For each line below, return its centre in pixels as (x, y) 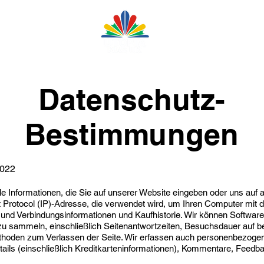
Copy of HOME (210, 32)
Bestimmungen (132, 134)
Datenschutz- (132, 99)
